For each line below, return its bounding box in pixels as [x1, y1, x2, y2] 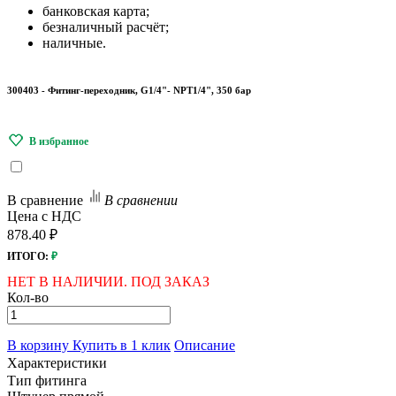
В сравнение [7, 192, 83, 208]
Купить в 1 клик [72, 337, 171, 353]
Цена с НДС [7, 208, 81, 224]
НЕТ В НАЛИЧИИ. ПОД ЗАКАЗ [7, 273, 209, 289]
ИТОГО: [7, 249, 49, 263]
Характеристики [7, 354, 107, 370]
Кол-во [7, 289, 49, 305]
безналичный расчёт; [42, 19, 169, 34]
